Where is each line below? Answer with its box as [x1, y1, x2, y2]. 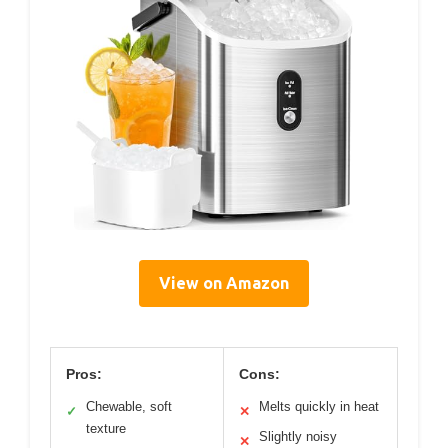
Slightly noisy [259, 429, 337, 445]
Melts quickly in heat [259, 399, 379, 415]
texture [86, 421, 126, 437]
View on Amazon [159, 274, 289, 293]
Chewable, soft [86, 399, 172, 415]
